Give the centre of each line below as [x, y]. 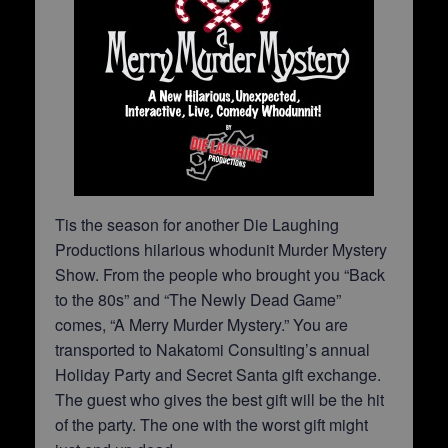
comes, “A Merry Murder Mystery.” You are [201, 324]
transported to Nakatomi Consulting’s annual [212, 349]
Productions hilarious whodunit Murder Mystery [221, 249]
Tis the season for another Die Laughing [197, 224]
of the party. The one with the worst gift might [211, 424]
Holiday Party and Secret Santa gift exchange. [218, 374]
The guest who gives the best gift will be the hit [219, 399]
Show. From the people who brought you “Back [220, 274]
